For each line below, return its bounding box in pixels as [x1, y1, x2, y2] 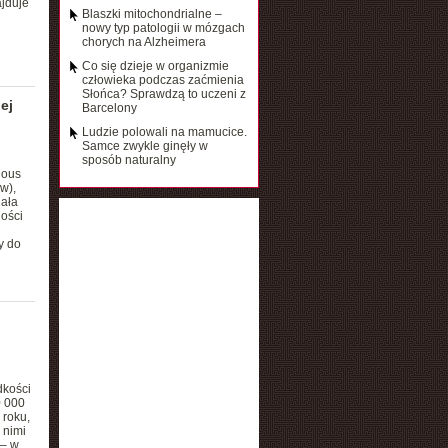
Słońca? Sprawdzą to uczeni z [81, 87, 246, 101]
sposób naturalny [81, 153, 176, 167]
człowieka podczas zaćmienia [81, 73, 244, 87]
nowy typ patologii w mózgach [81, 21, 245, 35]
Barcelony [81, 101, 137, 115]
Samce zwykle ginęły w [81, 139, 208, 153]
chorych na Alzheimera [81, 35, 206, 49]
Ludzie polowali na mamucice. [81, 125, 247, 139]
